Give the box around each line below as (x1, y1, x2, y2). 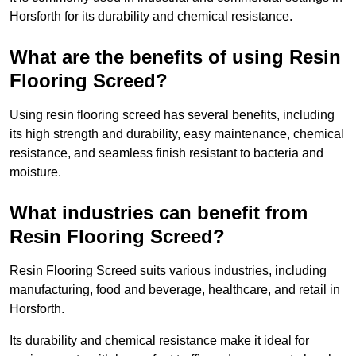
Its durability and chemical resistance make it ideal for (10, 334, 309, 348)
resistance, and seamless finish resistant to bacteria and (10, 146, 323, 161)
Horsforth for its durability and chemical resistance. (10, 10, 292, 24)
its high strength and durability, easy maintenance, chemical (10, 127, 344, 141)
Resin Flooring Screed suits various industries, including (10, 264, 327, 278)
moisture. (10, 165, 61, 180)
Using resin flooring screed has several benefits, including (10, 108, 335, 122)
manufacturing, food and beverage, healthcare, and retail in (10, 283, 340, 297)
